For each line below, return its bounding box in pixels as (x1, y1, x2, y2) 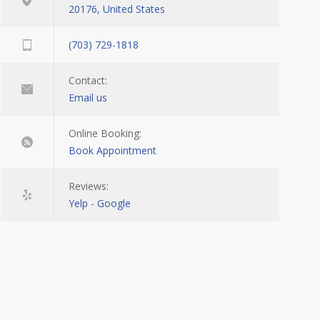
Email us (69, 91, 107, 104)
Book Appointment (69, 144, 156, 157)
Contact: (69, 74, 107, 87)
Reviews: (69, 179, 109, 193)
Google (97, 196, 131, 210)
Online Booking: (69, 126, 141, 140)
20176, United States (69, 2, 165, 16)
